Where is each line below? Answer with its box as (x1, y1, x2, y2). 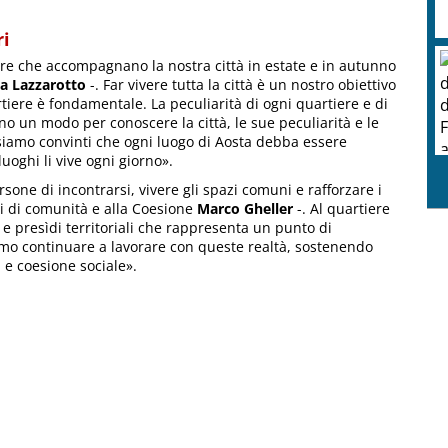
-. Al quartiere (293, 199, 390, 219)
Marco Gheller (197, 199, 293, 219)
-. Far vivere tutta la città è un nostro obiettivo (86, 75, 396, 95)
